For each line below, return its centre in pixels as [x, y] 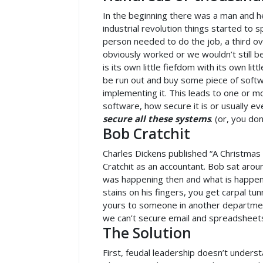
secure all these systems [157, 119]
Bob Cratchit [146, 134]
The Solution [147, 233]
